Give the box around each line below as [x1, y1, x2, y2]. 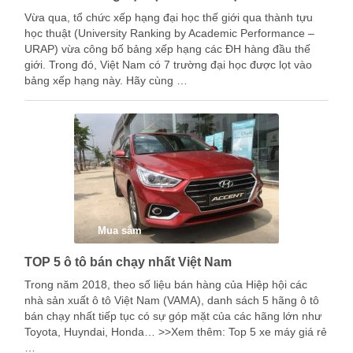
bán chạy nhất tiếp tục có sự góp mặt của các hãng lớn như [24, 310, 321, 322]
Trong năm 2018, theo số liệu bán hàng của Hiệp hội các [24, 278, 307, 291]
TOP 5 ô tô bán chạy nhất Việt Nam [24, 255, 232, 269]
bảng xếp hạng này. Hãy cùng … [24, 74, 188, 87]
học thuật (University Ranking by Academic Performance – [24, 27, 314, 39]
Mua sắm [98, 225, 142, 236]
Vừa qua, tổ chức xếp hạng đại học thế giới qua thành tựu [24, 11, 313, 24]
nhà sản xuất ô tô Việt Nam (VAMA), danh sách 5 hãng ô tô [24, 294, 319, 307]
